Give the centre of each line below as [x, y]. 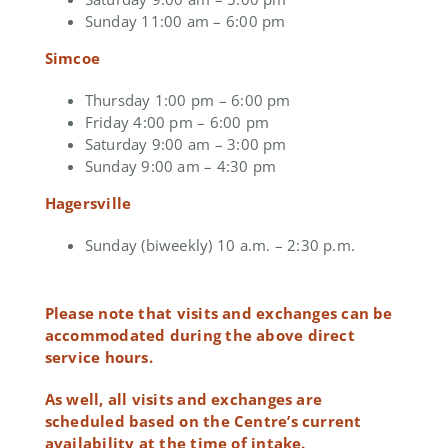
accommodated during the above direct [199, 334]
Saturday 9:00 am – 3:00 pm [185, 143]
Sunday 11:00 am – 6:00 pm [185, 20]
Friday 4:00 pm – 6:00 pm [177, 121]
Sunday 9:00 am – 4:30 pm [180, 165]
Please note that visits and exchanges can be [218, 312]
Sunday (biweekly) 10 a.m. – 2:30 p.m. [220, 244]
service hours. [98, 356]
